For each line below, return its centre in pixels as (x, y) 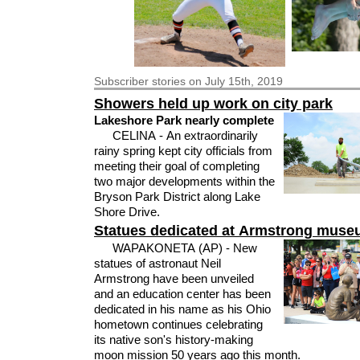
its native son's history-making (174, 340)
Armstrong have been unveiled (174, 279)
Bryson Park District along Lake (177, 196)
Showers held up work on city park (213, 103)
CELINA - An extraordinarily (185, 135)
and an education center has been (182, 294)
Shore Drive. (127, 211)
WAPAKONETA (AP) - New (184, 248)
